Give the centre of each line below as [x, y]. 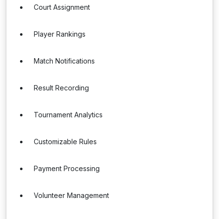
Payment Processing [67, 168]
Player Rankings [60, 34]
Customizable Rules [65, 142]
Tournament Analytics [68, 115]
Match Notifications [64, 61]
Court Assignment [62, 7]
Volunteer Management [71, 195]
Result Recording [61, 88]
